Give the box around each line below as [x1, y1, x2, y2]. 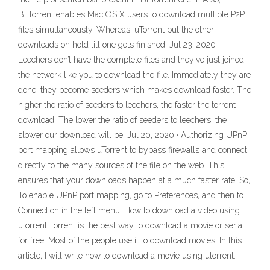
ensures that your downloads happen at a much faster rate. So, [18, 175, 250, 185]
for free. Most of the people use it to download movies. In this [18, 236, 242, 245]
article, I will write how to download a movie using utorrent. [18, 251, 236, 260]
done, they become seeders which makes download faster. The [18, 85, 251, 95]
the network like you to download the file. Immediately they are [18, 70, 251, 80]
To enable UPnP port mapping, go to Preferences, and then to [18, 190, 243, 200]
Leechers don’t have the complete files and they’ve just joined [18, 55, 244, 64]
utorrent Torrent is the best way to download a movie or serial [18, 221, 245, 230]
